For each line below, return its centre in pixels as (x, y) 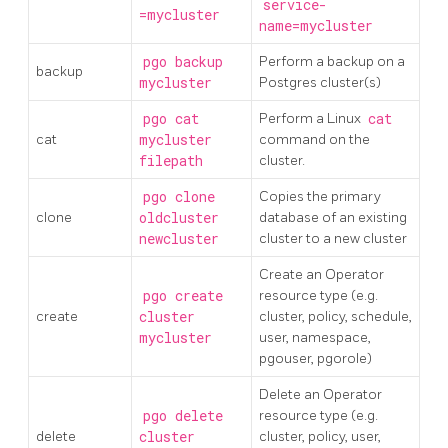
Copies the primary (320, 196)
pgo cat (170, 118)
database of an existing (333, 217)
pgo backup (182, 61)
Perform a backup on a (332, 61)
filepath (171, 160)
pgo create (182, 295)
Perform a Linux (311, 118)
